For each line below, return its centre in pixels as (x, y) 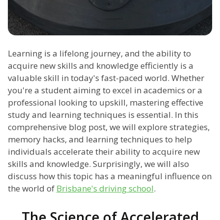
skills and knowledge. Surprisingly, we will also (98, 164)
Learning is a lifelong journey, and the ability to (99, 54)
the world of (32, 189)
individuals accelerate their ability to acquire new (104, 152)
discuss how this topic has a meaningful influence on (110, 176)
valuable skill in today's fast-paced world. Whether (106, 78)
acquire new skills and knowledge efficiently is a (101, 66)
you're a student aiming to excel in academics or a (105, 90)
